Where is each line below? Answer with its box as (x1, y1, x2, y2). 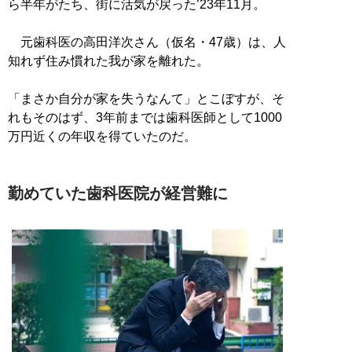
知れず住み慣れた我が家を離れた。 (8, 53, 209, 68)
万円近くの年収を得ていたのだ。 (8, 129, 196, 143)
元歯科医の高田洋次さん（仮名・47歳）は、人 (8, 35, 286, 49)
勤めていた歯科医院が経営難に (8, 184, 228, 202)
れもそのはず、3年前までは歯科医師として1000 (8, 110, 282, 124)
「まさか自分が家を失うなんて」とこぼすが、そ (8, 91, 284, 105)
